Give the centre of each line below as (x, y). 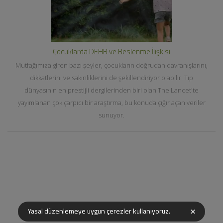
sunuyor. (111, 115)
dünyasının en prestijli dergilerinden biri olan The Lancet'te (111, 90)
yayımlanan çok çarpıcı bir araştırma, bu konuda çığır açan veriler (111, 103)
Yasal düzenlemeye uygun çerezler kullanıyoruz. (99, 211)
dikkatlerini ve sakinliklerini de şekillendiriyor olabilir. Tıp (111, 78)
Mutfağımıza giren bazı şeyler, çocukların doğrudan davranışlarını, (111, 65)
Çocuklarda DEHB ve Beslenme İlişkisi (111, 52)
